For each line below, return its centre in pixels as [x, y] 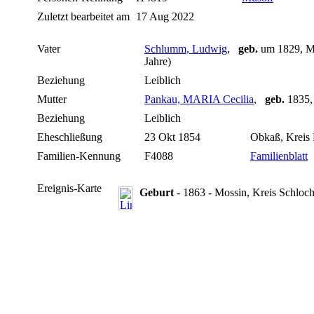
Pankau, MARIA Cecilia [199, 100]
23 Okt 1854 [174, 137]
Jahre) [159, 62]
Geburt [157, 193]
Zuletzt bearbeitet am [83, 17]
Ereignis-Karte [69, 189]
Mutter [52, 100]
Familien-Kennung [79, 156]
